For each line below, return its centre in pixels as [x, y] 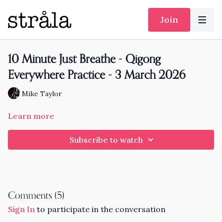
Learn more [31, 116]
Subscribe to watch [106, 140]
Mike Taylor [42, 93]
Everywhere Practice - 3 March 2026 [97, 75]
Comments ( [32, 196]
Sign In [21, 209]
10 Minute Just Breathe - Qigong [84, 59]
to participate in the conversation [100, 209]
